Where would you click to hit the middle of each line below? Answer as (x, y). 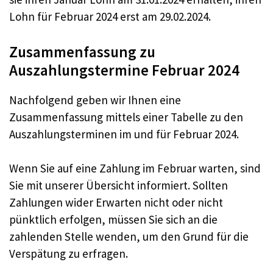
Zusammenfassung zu (82, 51)
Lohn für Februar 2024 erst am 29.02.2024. (110, 17)
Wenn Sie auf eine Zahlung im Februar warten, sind (135, 168)
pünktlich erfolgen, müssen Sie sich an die (113, 220)
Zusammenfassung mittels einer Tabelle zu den (126, 117)
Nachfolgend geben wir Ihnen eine (95, 100)
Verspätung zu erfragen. (69, 254)
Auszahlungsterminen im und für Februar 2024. (124, 134)
